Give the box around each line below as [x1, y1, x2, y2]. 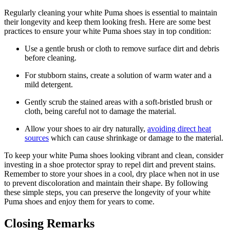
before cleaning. [25, 53, 76, 62]
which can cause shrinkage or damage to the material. [49, 133, 223, 142]
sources [25, 133, 49, 142]
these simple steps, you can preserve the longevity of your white [4, 187, 210, 197]
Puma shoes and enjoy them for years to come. [4, 197, 155, 206]
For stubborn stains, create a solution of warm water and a [25, 70, 212, 80]
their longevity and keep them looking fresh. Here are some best [4, 17, 210, 26]
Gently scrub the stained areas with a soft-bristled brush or [25, 97, 212, 106]
